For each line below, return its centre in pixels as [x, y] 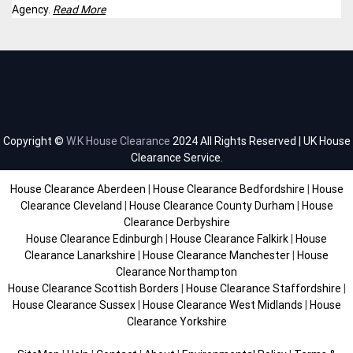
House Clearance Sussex [74, 305]
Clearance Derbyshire [176, 222]
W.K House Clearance [118, 141]
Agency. [32, 9]
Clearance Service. [176, 157]
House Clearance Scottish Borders [93, 288]
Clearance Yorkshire [176, 321]
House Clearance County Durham [212, 205]
